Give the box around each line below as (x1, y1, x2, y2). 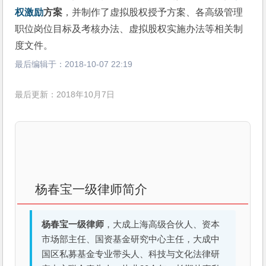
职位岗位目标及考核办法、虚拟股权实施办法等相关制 (15, 24, 243, 34)
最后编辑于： (15, 59, 65, 69)
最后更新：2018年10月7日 (15, 90, 115, 100)
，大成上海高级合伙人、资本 (104, 220, 220, 230)
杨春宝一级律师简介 (35, 182, 148, 197)
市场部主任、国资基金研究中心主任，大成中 (42, 235, 220, 245)
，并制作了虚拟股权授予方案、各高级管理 (62, 7, 243, 17)
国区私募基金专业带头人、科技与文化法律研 (42, 249, 220, 259)
